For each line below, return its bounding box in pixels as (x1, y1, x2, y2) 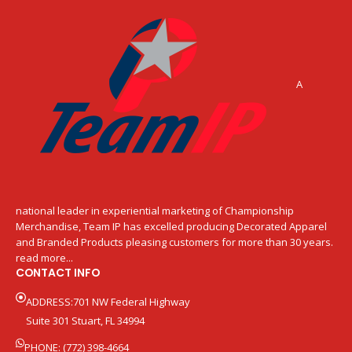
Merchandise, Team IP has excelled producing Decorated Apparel (16, 219, 327, 234)
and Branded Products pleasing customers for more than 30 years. (16, 235, 333, 250)
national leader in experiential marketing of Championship (16, 203, 294, 218)
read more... (16, 251, 73, 266)
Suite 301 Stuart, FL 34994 (26, 313, 145, 328)
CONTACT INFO (16, 265, 100, 281)
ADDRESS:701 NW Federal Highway (26, 295, 190, 310)
